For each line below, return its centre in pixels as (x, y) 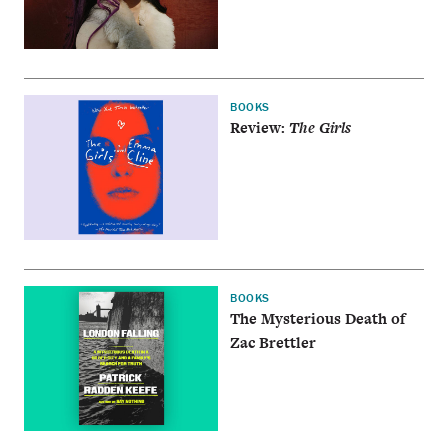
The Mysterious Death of (318, 319)
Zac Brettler (273, 343)
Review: (260, 128)
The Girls (320, 128)
